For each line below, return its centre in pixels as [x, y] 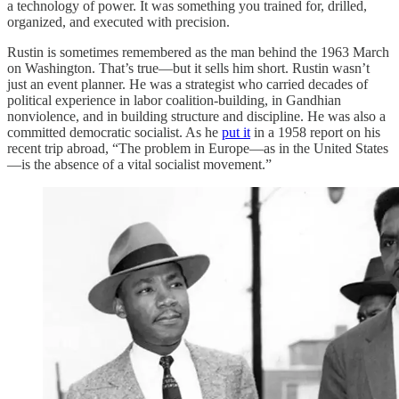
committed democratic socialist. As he [114, 132]
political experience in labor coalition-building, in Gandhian [174, 100]
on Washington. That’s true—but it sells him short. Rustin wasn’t [188, 68]
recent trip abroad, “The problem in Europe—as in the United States [198, 148]
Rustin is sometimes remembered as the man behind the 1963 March [198, 52]
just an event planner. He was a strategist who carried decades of [187, 84]
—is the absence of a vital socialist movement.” [139, 164]
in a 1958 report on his [315, 132]
